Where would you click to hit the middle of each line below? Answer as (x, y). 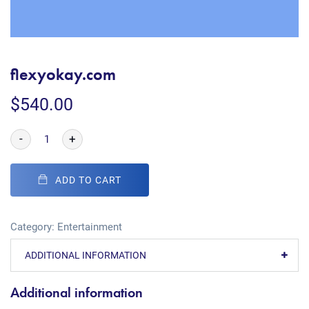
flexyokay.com (63, 74)
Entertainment (90, 227)
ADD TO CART (88, 180)
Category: (34, 227)
